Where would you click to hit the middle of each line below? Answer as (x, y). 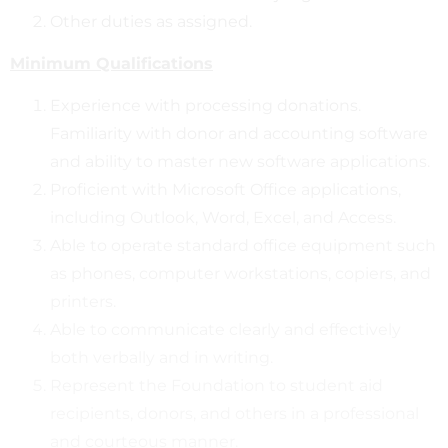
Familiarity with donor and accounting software (239, 133)
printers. (83, 301)
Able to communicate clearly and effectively (225, 329)
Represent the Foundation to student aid (216, 385)
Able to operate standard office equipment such (243, 245)
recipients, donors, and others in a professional (234, 413)
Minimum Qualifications (111, 63)
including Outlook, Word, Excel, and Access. (223, 217)
